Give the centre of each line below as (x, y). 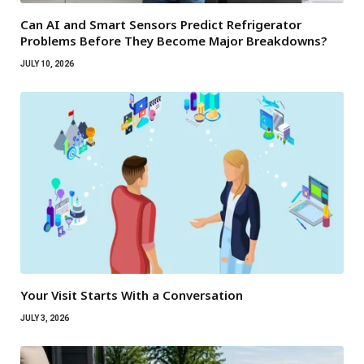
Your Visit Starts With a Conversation (132, 295)
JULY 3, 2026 (45, 318)
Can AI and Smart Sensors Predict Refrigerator (161, 25)
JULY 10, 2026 (47, 64)
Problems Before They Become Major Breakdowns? (173, 41)
